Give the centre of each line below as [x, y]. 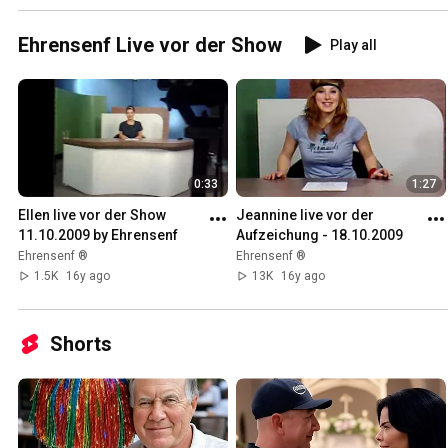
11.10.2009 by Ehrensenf [98, 235]
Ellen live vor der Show [92, 215]
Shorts [81, 344]
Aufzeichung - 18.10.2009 [319, 235]
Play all [353, 44]
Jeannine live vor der [305, 215]
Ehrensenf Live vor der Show [150, 44]
